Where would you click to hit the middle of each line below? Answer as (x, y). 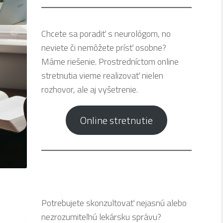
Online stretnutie (116, 120)
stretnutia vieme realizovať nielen (102, 76)
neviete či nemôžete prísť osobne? (104, 48)
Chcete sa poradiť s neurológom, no (106, 34)
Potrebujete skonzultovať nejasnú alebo (114, 203)
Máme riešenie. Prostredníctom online (110, 62)
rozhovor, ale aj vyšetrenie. (89, 90)
